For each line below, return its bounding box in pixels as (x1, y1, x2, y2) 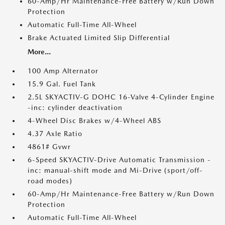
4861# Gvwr (28, 143, 71, 151)
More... (28, 48, 51, 56)
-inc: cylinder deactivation (28, 103, 123, 111)
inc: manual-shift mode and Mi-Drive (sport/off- (28, 166, 203, 174)
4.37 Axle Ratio (28, 130, 82, 138)
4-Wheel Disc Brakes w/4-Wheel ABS (28, 117, 161, 125)
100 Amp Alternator (28, 67, 98, 75)
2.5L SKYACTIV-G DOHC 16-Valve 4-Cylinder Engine (28, 93, 214, 101)
